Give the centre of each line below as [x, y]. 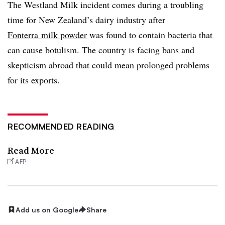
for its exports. [34, 80]
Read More [31, 150]
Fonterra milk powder [47, 34]
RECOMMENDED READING [61, 126]
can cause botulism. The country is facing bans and [101, 49]
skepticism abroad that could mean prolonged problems [108, 65]
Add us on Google [47, 209]
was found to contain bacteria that [150, 34]
